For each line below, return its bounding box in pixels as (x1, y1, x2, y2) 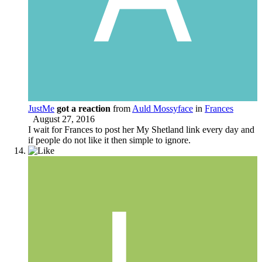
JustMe (28, 103, 54, 113)
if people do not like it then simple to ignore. (28, 135, 191, 145)
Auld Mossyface (132, 103, 193, 113)
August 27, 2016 (33, 113, 95, 124)
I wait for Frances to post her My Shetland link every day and (28, 124, 254, 135)
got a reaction (57, 103, 111, 113)
